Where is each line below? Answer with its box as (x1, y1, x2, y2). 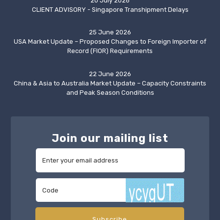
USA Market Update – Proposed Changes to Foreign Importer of (14, 38, 206, 46)
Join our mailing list (52, 131, 168, 145)
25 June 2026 (89, 28, 131, 36)
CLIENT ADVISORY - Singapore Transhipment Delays (31, 5, 189, 13)
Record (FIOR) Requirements (67, 47, 153, 55)
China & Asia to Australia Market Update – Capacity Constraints (14, 79, 206, 87)
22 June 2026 (89, 70, 131, 78)
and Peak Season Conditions (66, 88, 154, 96)
